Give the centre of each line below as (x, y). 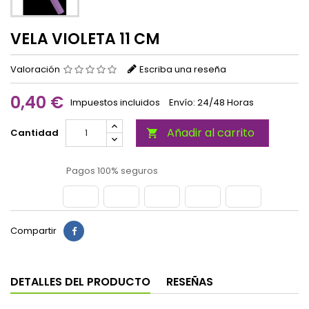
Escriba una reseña (183, 70)
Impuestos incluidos (116, 103)
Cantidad (34, 133)
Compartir (33, 231)
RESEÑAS (190, 282)
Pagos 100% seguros (111, 171)
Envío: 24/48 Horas (211, 103)
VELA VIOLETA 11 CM (85, 39)
